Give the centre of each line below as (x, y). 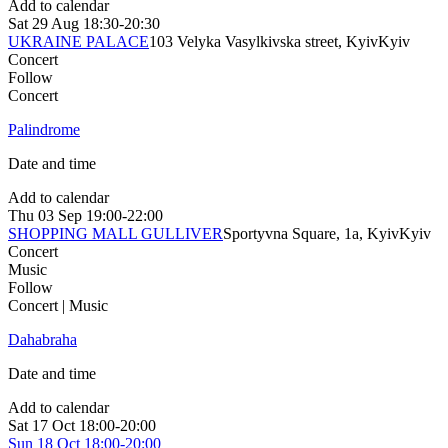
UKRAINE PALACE (78, 42)
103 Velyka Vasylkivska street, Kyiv (263, 42)
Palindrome (44, 130)
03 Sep (60, 216)
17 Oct (53, 426)
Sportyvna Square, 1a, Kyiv (311, 234)
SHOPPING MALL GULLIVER (115, 234)
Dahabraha (42, 340)
